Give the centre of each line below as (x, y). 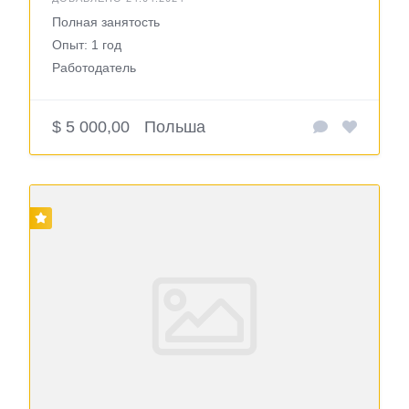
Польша (175, 127)
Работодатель (94, 68)
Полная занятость (106, 22)
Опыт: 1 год (87, 45)
